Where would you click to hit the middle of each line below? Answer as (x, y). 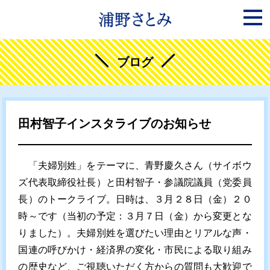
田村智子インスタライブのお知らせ (115, 124)
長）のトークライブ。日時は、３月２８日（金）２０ (135, 199)
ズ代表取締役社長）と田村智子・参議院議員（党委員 (135, 182)
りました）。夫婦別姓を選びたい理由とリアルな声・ (135, 233)
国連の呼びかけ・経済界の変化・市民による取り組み (135, 250)
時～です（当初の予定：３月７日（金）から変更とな (135, 216)
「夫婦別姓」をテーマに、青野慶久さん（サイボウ (135, 165)
